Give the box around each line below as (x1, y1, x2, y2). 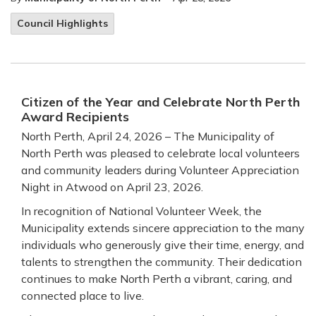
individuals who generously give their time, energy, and (21, 238, 304, 252)
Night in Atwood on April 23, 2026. (21, 180, 203, 194)
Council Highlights (17, 17, 108, 30)
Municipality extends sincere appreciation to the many (21, 221, 305, 235)
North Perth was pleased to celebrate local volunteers (21, 146, 300, 160)
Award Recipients (21, 109, 129, 125)
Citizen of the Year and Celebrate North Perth (21, 94, 300, 110)
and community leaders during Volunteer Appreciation (21, 163, 299, 177)
